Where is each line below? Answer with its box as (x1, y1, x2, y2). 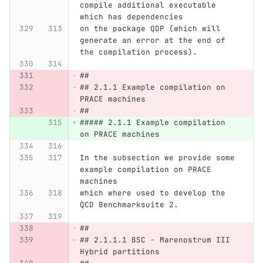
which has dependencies (79, 12, 183, 22)
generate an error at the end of (79, 35, 230, 46)
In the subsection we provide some (79, 153, 240, 163)
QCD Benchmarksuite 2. (79, 200, 178, 210)
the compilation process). (79, 47, 197, 58)
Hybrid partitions (79, 247, 164, 257)
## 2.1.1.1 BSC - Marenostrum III (79, 235, 235, 245)
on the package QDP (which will (79, 23, 225, 34)
